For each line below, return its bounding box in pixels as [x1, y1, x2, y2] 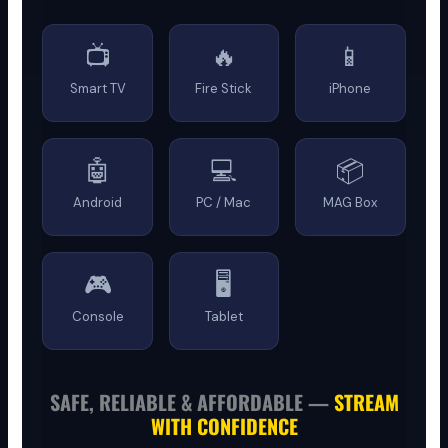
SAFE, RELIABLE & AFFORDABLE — [49, 386, 334, 417]
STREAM [333, 386, 399, 417]
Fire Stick [195, 79, 253, 97]
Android [73, 193, 123, 211]
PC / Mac [196, 193, 252, 211]
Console [71, 307, 124, 325]
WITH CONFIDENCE [150, 410, 298, 441]
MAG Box [323, 193, 378, 211]
